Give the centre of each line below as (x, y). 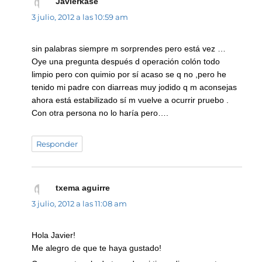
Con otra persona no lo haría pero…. (100, 113)
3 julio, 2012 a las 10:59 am (80, 17)
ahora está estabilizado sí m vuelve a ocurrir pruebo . (130, 100)
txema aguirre (82, 188)
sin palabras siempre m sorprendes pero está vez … (129, 49)
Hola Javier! (54, 235)
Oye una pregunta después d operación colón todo (126, 62)
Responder (57, 144)
